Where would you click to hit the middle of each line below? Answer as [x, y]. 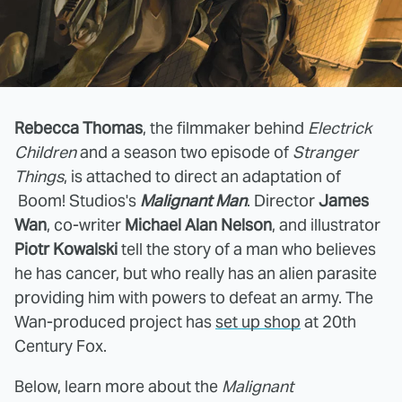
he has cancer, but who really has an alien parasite [196, 273]
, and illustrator [326, 225]
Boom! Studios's [77, 201]
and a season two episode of [184, 152]
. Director [283, 201]
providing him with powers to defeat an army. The [194, 297]
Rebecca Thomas [79, 128]
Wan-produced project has [115, 322]
